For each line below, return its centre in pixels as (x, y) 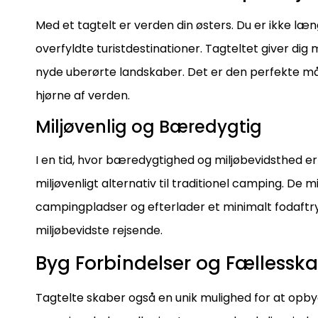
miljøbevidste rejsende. (99, 231)
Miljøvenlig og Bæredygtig (149, 127)
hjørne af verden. (83, 95)
